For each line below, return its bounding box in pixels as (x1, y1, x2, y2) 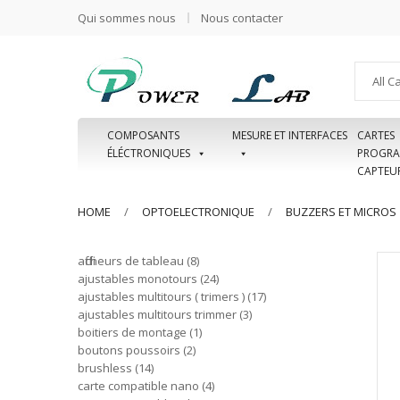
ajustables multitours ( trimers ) (78, 288, 245, 304)
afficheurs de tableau (78, 253, 184, 269)
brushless (78, 360, 132, 376)
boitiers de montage (78, 324, 187, 340)
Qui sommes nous (78, 10, 176, 26)
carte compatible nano (78, 378, 199, 394)
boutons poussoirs (78, 342, 180, 358)
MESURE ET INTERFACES (231, 128, 347, 143)
